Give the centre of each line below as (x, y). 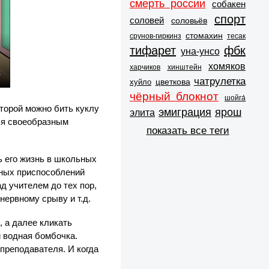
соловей (147, 20)
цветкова (173, 81)
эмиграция (185, 112)
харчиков (145, 67)
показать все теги (188, 130)
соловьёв (189, 20)
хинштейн (184, 67)
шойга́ (235, 98)
